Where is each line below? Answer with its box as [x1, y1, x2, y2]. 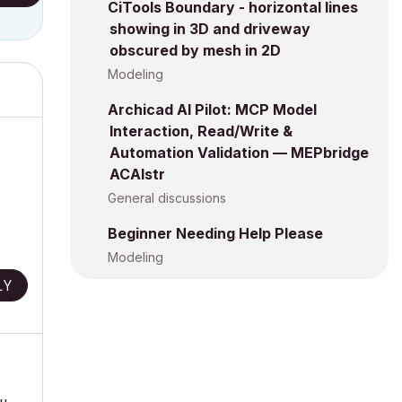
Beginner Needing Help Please [108, 224, 323, 242]
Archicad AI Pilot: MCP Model [108, 100, 317, 118]
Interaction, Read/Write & [109, 122, 293, 140]
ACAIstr [109, 165, 165, 183]
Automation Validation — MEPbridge [109, 144, 369, 162]
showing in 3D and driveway [109, 20, 310, 38]
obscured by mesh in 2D [109, 41, 281, 59]
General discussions [108, 190, 226, 205]
